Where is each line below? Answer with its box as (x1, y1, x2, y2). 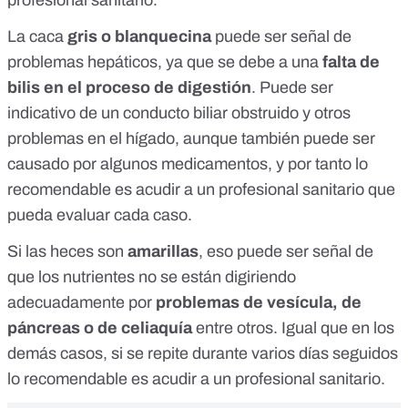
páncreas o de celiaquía (7, 319, 192, 338)
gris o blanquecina (67, 27, 211, 46)
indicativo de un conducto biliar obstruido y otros (7, 104, 351, 123)
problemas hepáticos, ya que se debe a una (7, 53, 322, 72)
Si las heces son (7, 242, 127, 261)
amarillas (127, 242, 199, 261)
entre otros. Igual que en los (192, 319, 394, 338)
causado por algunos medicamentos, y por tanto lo (7, 155, 368, 174)
